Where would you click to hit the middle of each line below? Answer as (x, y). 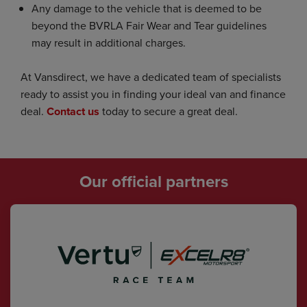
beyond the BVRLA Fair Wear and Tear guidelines (149, 25)
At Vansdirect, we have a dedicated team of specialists (151, 76)
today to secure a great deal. (169, 111)
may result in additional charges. (109, 42)
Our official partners (153, 181)
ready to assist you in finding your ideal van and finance (153, 94)
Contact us (73, 111)
